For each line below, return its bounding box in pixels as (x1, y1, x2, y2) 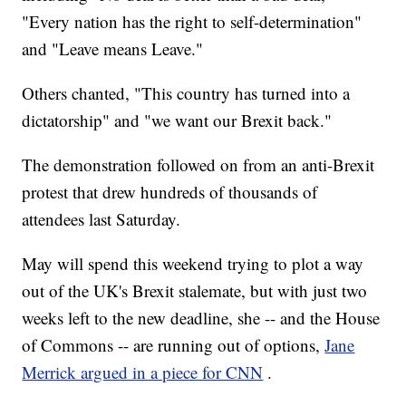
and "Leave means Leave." (22, 37, 204, 61)
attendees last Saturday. (22, 208, 181, 231)
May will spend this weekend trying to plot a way (22, 252, 364, 275)
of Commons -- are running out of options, (22, 333, 325, 357)
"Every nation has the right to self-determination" (22, 10, 362, 34)
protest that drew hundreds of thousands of (22, 180, 318, 204)
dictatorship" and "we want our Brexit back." (22, 109, 333, 132)
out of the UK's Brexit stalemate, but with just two (22, 279, 368, 303)
